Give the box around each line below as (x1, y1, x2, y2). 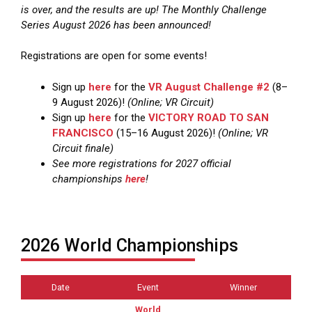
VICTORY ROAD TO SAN (148, 111, 269, 124)
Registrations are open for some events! (21, 49, 207, 63)
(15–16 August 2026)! (114, 126, 218, 139)
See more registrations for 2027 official (52, 157, 231, 170)
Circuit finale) (52, 141, 114, 155)
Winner (230, 282, 257, 293)
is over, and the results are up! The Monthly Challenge (21, 3, 267, 16)
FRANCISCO (52, 126, 114, 139)
